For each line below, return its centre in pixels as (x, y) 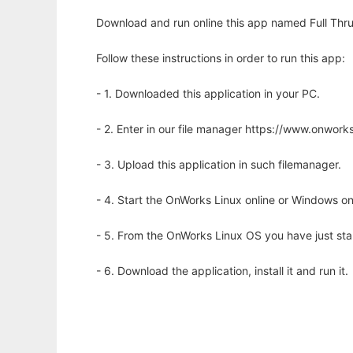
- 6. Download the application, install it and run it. (222, 271)
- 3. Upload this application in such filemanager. (219, 165)
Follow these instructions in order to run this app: (221, 58)
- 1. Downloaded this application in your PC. (208, 94)
